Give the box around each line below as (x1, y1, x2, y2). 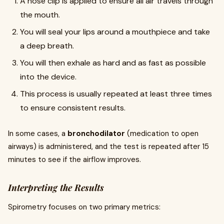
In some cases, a (8, 128, 67, 138)
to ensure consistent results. (20, 102, 125, 113)
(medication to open (125, 128, 198, 138)
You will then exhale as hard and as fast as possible (20, 57, 206, 68)
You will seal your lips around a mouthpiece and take (20, 26, 210, 37)
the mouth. (20, 9, 60, 20)
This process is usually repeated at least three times (20, 88, 212, 99)
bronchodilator (67, 128, 125, 138)
